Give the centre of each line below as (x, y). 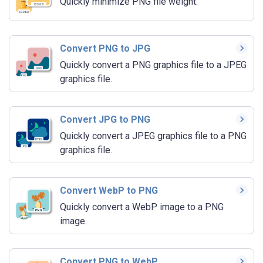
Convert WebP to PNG (109, 191)
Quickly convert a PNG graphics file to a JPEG (153, 65)
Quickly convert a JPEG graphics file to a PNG (153, 136)
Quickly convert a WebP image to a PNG (142, 207)
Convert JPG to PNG (105, 120)
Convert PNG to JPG (105, 49)
